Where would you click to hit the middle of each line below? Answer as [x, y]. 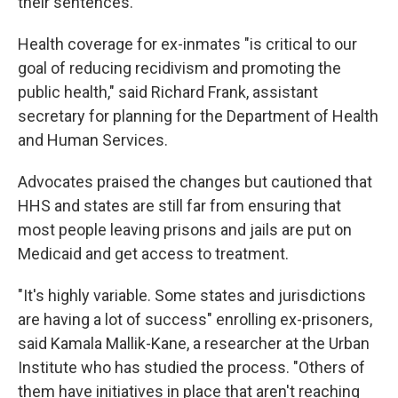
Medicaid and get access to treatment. [153, 254]
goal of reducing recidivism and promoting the [179, 68]
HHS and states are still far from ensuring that [179, 206]
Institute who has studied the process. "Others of [191, 367]
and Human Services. [93, 140]
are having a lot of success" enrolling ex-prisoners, [195, 319]
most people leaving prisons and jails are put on [185, 230]
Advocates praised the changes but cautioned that [195, 182]
